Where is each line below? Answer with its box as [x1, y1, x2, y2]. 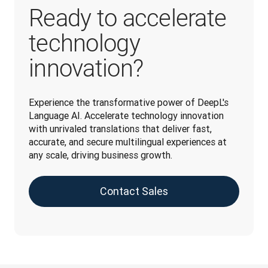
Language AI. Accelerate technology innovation [29, 109, 224, 121]
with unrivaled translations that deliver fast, [29, 122, 212, 135]
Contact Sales [100, 184, 168, 198]
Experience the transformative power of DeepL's [29, 96, 229, 108]
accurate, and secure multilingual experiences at [29, 135, 227, 148]
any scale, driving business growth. [29, 148, 172, 161]
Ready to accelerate [29, 4, 227, 32]
